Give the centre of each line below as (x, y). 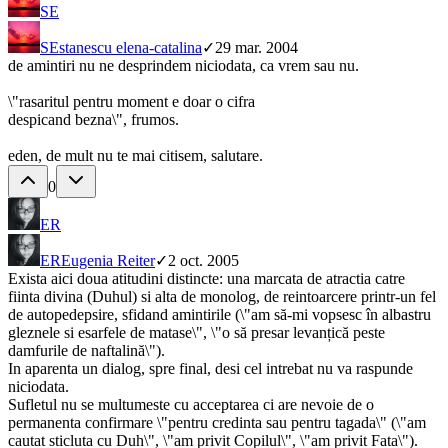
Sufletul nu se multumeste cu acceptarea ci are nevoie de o (191, 405)
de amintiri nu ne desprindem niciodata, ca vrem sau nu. (183, 66)
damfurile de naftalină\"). (86, 351)
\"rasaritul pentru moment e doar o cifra (131, 102)
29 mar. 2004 (256, 48)
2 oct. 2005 (203, 261)
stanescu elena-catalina (130, 48)
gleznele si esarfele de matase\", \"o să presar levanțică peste (196, 333)
